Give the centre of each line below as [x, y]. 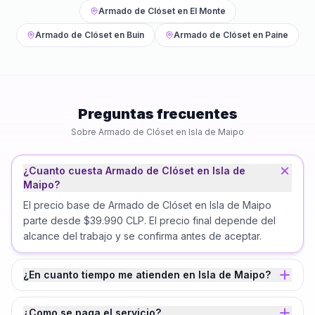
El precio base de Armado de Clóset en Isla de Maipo [147, 205]
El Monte [207, 11]
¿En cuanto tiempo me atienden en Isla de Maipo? [147, 275]
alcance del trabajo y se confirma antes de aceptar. [142, 236]
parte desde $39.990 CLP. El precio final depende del [149, 220]
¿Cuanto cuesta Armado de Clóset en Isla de [134, 171]
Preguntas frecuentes [157, 114]
